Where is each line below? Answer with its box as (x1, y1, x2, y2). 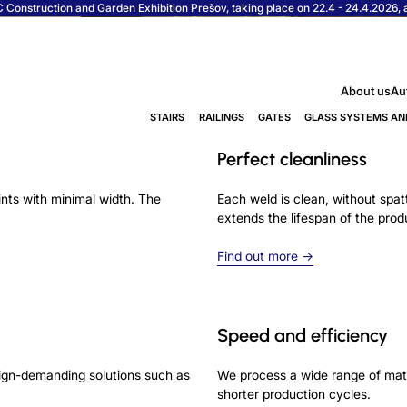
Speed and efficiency (217, 323, 388, 346)
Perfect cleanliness (217, 147, 367, 170)
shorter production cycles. (217, 385, 371, 402)
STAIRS (150, 111, 185, 124)
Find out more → (217, 247, 313, 263)
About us (340, 83, 391, 98)
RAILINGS (198, 111, 244, 124)
